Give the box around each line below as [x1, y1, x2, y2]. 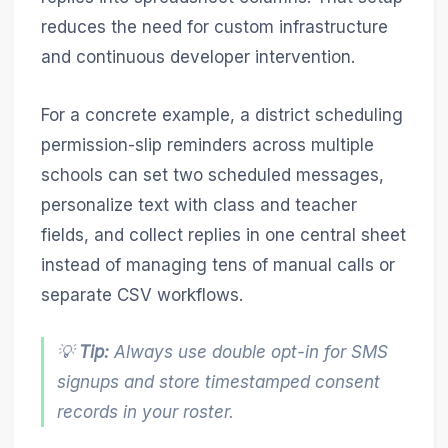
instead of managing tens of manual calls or [40, 254, 395, 275]
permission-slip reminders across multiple [40, 134, 374, 155]
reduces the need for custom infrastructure [40, 17, 388, 38]
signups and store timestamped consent [57, 371, 381, 392]
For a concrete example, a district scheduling [40, 104, 403, 125]
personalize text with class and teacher [40, 194, 357, 215]
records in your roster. [57, 401, 235, 422]
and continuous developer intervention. [40, 47, 355, 68]
